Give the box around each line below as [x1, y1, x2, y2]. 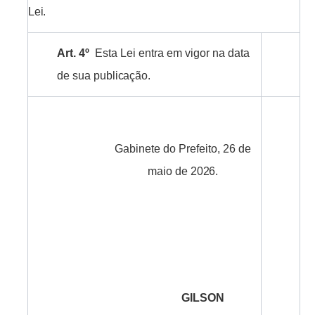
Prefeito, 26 [178, 143, 236, 155]
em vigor [167, 47, 210, 60]
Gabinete [115, 143, 161, 155]
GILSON [181, 292, 225, 304]
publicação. [94, 70, 150, 82]
